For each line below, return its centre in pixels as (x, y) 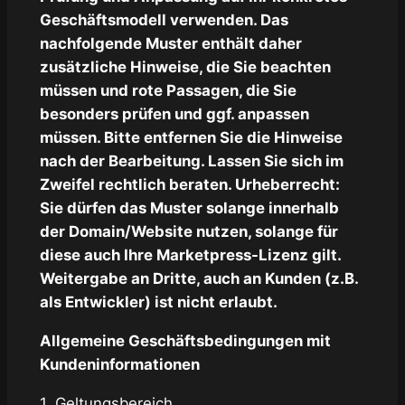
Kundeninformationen (119, 364)
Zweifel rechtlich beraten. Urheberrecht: (189, 185)
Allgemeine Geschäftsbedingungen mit (185, 340)
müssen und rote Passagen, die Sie (168, 91)
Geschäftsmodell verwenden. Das (164, 20)
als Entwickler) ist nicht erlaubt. (158, 302)
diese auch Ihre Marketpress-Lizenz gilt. (190, 255)
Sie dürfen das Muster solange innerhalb (189, 208)
